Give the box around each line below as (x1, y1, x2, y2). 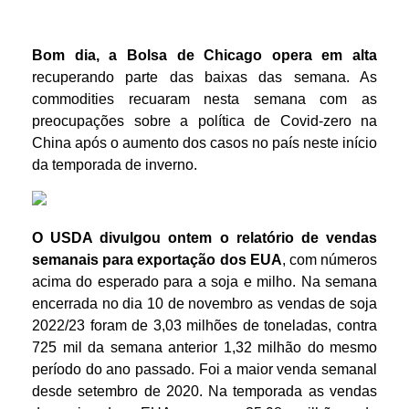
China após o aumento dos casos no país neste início (32, 135, 377, 151)
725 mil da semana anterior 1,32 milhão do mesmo (32, 340, 377, 355)
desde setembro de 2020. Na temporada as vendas (32, 383, 377, 399)
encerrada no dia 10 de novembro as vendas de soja (32, 296, 377, 311)
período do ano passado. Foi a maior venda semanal (32, 362, 377, 377)
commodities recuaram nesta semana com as (32, 91, 377, 107)
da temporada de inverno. (32, 157, 197, 173)
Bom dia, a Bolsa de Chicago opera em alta (32, 47, 377, 63)
